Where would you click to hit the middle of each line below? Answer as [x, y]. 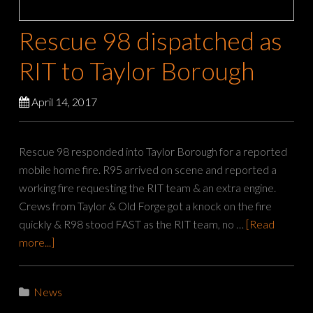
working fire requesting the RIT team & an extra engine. [148, 188]
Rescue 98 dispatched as [151, 41]
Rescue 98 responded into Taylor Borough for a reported [153, 152]
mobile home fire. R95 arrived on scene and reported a [148, 170]
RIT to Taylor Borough [137, 71]
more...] [37, 242]
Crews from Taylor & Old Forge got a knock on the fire [146, 206]
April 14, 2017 [65, 102]
